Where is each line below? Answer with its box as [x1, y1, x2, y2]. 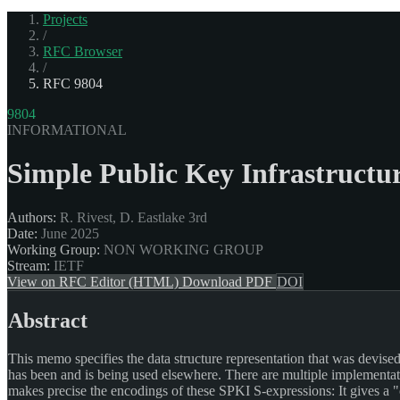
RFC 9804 [43, 75, 103, 91]
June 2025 [37, 225, 99, 241]
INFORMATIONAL [7, 121, 127, 137]
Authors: [7, 209, 56, 225]
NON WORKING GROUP [100, 241, 263, 257]
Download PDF [182, 273, 276, 289]
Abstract [8, 308, 87, 332]
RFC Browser [43, 43, 122, 59]
